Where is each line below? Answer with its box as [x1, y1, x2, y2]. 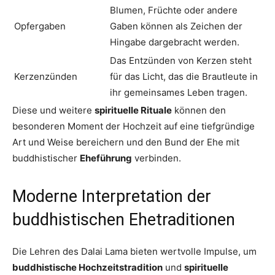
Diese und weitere [12, 104, 95, 117]
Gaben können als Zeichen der [110, 20, 242, 33]
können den [172, 104, 226, 117]
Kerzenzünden [14, 71, 77, 83]
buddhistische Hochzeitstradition [12, 261, 163, 274]
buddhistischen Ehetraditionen [12, 210, 235, 230]
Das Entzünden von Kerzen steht [110, 55, 252, 67]
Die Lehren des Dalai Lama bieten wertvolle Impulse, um [12, 246, 257, 258]
